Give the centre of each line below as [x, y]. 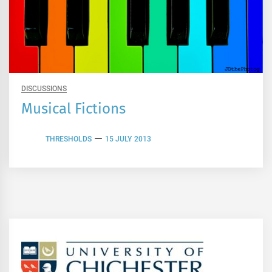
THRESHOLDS [69, 139]
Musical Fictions [74, 109]
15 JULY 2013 [128, 139]
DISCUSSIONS [44, 89]
